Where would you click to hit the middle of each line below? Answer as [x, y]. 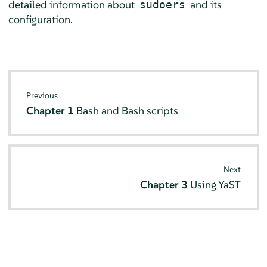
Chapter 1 [52, 110]
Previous [42, 95]
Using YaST [215, 185]
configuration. [40, 19]
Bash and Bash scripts [128, 110]
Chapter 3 [165, 185]
